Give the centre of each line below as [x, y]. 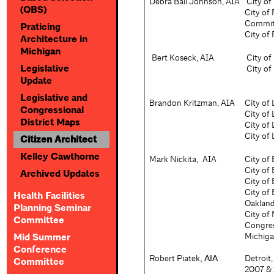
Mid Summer [42, 237]
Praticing [40, 27]
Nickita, [184, 159]
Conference [40, 250]
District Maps [50, 122]
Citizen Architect [58, 139]
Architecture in [54, 39]
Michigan [40, 51]
